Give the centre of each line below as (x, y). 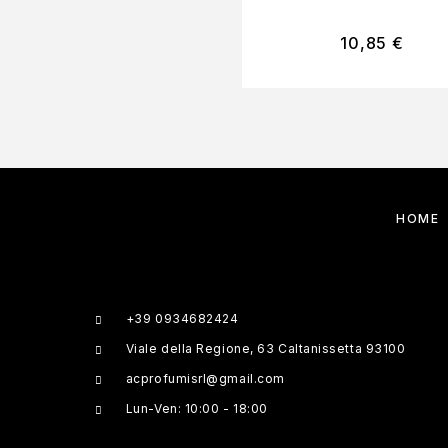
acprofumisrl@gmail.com (205, 379)
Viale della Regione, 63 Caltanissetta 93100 (265, 349)
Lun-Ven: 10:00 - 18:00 (196, 409)
